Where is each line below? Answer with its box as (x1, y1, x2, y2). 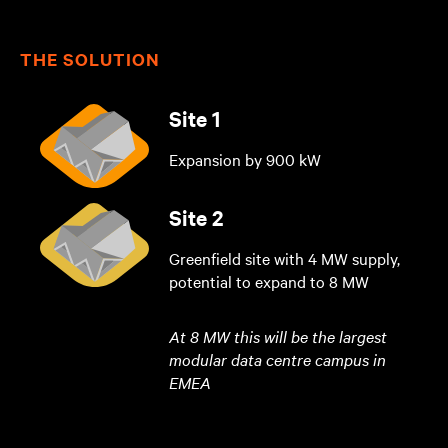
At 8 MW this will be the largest (169, 324, 388, 347)
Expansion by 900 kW (169, 147, 322, 170)
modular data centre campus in (169, 347, 387, 370)
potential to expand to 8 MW (169, 269, 370, 292)
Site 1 (169, 103, 221, 132)
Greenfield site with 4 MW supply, (169, 246, 401, 269)
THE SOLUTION (20, 46, 160, 71)
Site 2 (169, 202, 225, 231)
